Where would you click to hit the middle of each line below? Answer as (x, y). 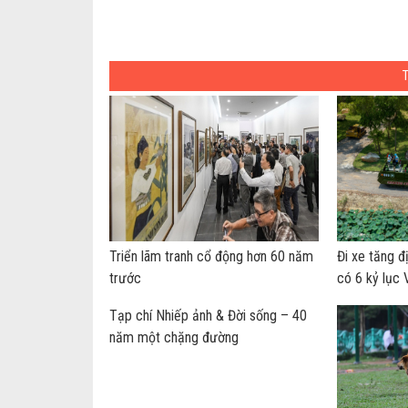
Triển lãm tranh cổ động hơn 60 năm (211, 256)
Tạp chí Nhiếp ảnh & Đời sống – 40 (208, 316)
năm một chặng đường (173, 337)
